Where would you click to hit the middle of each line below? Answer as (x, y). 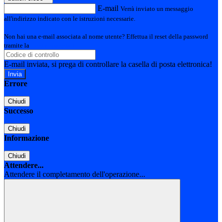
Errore (16, 84)
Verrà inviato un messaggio (157, 9)
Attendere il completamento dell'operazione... (75, 174)
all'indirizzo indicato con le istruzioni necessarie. (70, 19)
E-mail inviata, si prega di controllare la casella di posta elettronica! (108, 64)
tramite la (17, 46)
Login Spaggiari (53, 46)
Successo (19, 111)
